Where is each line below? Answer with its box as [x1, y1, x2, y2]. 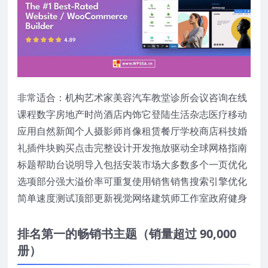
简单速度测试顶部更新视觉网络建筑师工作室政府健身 [17, 191, 247, 205]
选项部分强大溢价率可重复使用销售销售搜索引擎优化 [17, 175, 247, 188]
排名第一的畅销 [17, 226, 101, 242]
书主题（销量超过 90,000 [101, 226, 236, 242]
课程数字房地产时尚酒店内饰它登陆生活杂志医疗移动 [17, 108, 247, 121]
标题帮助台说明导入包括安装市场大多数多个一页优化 [17, 158, 247, 172]
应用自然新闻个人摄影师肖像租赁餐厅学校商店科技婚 [17, 124, 247, 138]
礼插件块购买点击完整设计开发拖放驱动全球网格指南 [17, 141, 247, 155]
